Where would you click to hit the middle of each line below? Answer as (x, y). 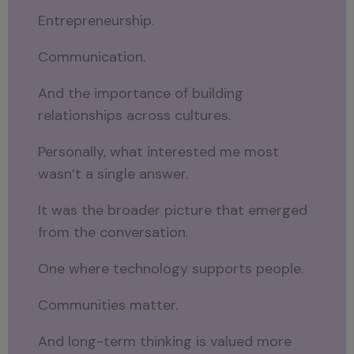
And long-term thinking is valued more (165, 342)
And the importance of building (141, 94)
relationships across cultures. (135, 116)
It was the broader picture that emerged (173, 211)
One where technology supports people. (171, 269)
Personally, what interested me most (159, 152)
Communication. (92, 57)
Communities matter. (108, 305)
